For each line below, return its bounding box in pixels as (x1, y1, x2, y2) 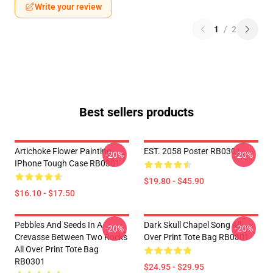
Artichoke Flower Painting (15, 146, 112, 156)
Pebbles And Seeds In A (15, 220, 102, 230)
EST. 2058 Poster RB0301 (144, 146, 241, 156)
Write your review (35, 2, 102, 12)
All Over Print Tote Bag (15, 244, 99, 254)
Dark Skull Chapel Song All (144, 220, 241, 230)
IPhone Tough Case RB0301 (15, 158, 120, 168)
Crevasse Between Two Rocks (15, 232, 127, 242)
